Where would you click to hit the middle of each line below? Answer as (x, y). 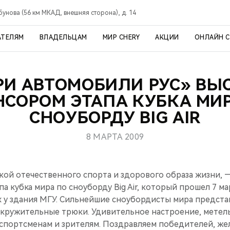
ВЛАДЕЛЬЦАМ (63, 37)
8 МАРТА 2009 (115, 137)
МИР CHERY (121, 37)
